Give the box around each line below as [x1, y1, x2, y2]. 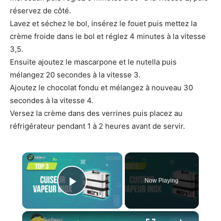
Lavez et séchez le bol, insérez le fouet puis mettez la [10, 18, 197, 28]
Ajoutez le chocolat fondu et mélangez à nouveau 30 [10, 82, 193, 92]
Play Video [72, 186, 144, 203]
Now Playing [145, 177, 179, 184]
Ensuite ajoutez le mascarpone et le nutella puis [10, 57, 177, 67]
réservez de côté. [10, 5, 71, 15]
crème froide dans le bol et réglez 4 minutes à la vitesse [10, 31, 206, 41]
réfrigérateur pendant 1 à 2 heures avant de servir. [10, 121, 185, 131]
